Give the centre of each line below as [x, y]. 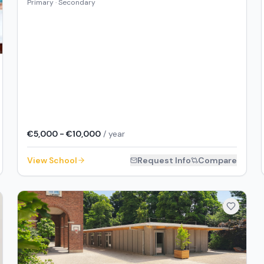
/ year [113, 134]
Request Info [164, 161]
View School [52, 161]
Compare [217, 161]
